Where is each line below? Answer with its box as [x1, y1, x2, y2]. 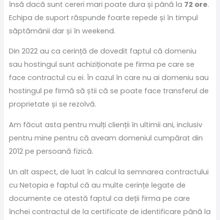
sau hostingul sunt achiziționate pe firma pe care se [8, 59, 194, 70]
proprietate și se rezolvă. [8, 99, 96, 110]
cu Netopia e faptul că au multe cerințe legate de [8, 180, 186, 190]
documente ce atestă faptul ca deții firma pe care [8, 193, 190, 203]
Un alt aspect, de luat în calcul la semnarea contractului [8, 166, 209, 177]
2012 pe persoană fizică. [8, 146, 93, 157]
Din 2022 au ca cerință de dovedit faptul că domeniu [8, 46, 196, 56]
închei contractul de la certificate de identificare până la [8, 206, 211, 217]
